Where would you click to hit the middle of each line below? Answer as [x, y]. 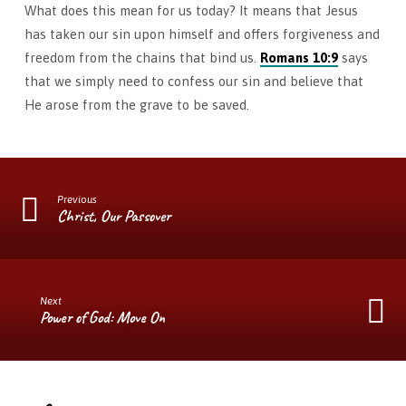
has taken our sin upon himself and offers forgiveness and [202, 34]
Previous [77, 198]
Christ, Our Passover [114, 216]
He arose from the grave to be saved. [136, 104]
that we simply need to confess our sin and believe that [193, 81]
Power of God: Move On [103, 318]
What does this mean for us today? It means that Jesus [191, 10]
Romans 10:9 [299, 57]
